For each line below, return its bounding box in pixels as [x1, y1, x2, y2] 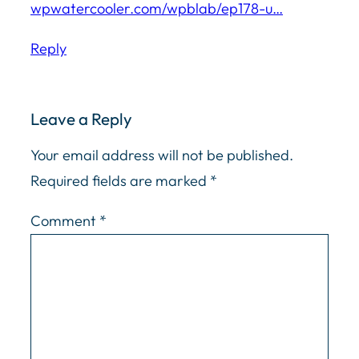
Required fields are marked [30, 171, 210, 190]
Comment [30, 211, 99, 230]
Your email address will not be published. [30, 145, 293, 164]
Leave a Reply [30, 108, 132, 130]
